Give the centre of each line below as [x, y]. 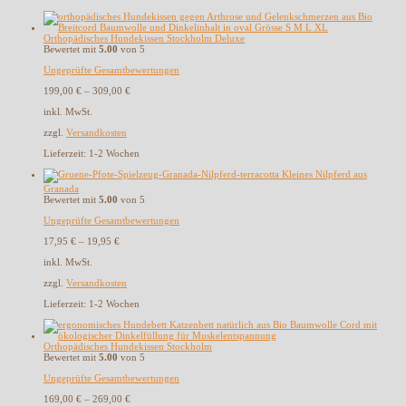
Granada [61, 189]
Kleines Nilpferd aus [324, 174]
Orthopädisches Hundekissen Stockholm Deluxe [144, 39]
